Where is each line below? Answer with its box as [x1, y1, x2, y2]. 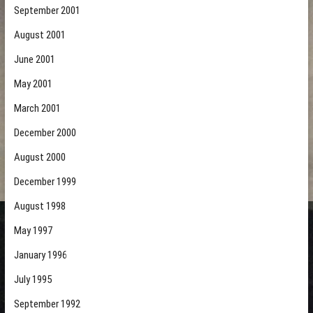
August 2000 [13, 151, 66, 163]
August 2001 [13, 29, 66, 41]
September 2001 [13, 4, 80, 17]
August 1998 [13, 200, 66, 212]
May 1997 [13, 224, 52, 237]
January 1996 [13, 249, 67, 261]
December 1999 [13, 175, 76, 188]
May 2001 [13, 78, 52, 90]
